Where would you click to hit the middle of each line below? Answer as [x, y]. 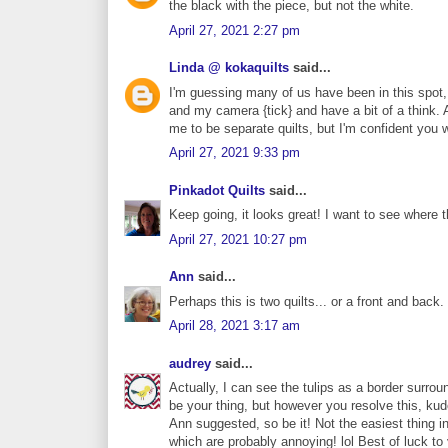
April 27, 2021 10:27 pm [238, 239]
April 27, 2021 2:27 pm [234, 30]
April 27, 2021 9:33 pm [234, 153]
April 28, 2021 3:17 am [234, 326]
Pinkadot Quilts [217, 190]
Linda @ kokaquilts [229, 68]
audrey [190, 363]
